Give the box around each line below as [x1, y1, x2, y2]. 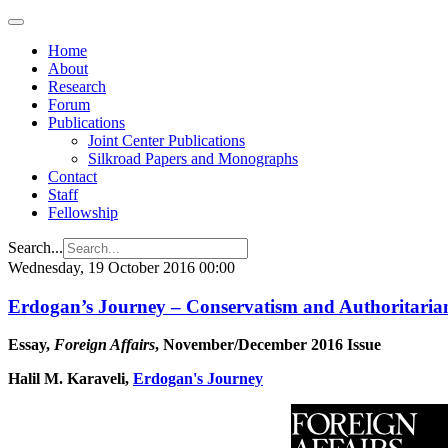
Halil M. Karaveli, [8, 370, 133, 388]
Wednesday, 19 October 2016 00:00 [8, 259, 235, 276]
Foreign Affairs [54, 336, 155, 354]
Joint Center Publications [88, 132, 245, 149]
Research [48, 78, 106, 95]
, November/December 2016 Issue [155, 336, 381, 354]
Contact [48, 168, 97, 185]
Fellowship [48, 204, 118, 221]
